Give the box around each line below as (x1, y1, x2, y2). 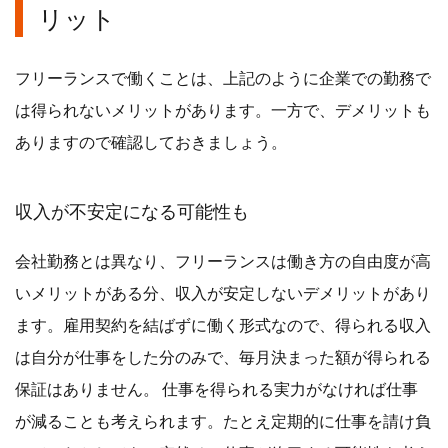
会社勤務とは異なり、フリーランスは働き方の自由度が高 (15, 250, 431, 270)
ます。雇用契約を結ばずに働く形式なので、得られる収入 (15, 314, 431, 334)
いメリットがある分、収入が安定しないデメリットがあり (15, 282, 431, 302)
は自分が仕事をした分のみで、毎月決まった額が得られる (15, 346, 431, 366)
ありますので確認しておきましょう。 (15, 131, 287, 151)
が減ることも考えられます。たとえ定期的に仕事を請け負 (15, 410, 431, 430)
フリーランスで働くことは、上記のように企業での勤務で (15, 67, 431, 87)
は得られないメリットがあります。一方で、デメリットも (15, 99, 431, 119)
